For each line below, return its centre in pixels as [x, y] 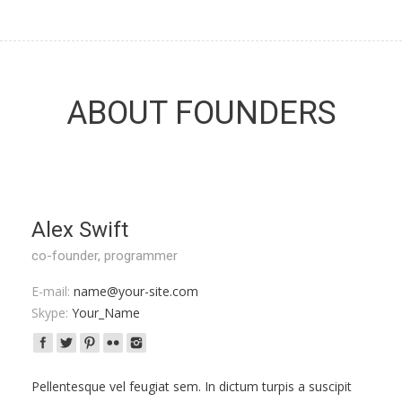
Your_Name [104, 313]
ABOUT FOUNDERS [201, 113]
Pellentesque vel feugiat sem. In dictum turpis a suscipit [192, 386]
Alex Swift [80, 230]
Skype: [50, 313]
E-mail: [51, 291]
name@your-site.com [134, 291]
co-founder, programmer [105, 256]
